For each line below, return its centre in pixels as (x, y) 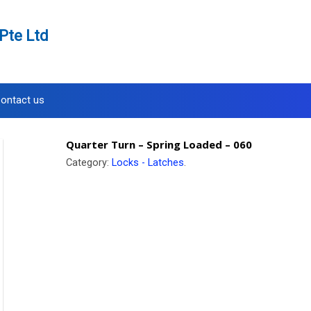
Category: (89, 163)
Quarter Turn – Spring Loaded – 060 (159, 144)
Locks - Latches (148, 163)
